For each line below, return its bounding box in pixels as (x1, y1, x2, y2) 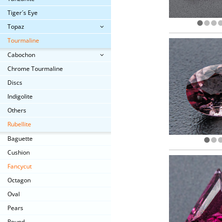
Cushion (7, 148, 30, 157)
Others (7, 106, 26, 114)
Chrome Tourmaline (7, 64, 63, 73)
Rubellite (7, 120, 31, 128)
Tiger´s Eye (7, 8, 38, 17)
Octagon (7, 176, 31, 184)
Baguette (7, 134, 33, 143)
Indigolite (7, 92, 33, 101)
